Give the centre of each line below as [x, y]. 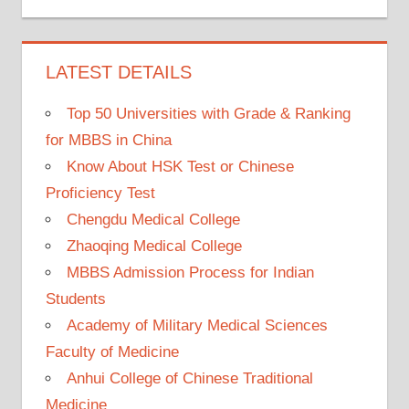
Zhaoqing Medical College [154, 246]
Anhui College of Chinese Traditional [189, 378]
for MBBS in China [108, 140]
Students [75, 299]
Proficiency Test [100, 193]
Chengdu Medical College [153, 219]
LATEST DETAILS [118, 72]
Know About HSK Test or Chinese [180, 166]
